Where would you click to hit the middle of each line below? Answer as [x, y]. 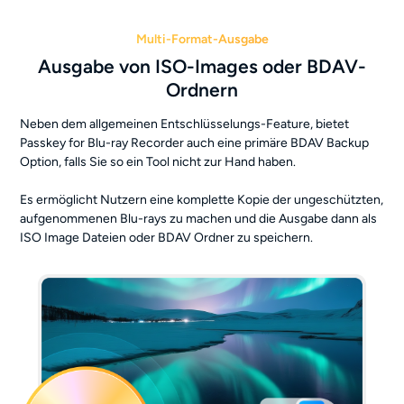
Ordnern [202, 89]
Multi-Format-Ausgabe [202, 39]
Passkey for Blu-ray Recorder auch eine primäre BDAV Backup [195, 142]
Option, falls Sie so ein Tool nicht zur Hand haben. [158, 161]
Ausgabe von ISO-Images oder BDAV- [202, 66]
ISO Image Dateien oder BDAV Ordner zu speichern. [167, 237]
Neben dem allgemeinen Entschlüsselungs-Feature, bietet [185, 124]
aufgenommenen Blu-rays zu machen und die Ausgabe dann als [199, 218]
